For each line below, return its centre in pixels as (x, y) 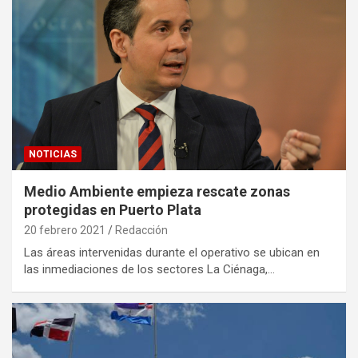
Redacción (141, 231)
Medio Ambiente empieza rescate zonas (157, 192)
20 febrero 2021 (65, 231)
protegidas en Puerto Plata (113, 210)
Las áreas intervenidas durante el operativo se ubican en (172, 253)
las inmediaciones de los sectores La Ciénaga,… (149, 270)
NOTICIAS (53, 155)
